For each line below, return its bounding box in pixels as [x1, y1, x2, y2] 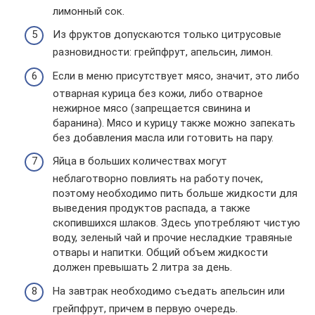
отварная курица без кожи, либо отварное [53, 86, 263, 100]
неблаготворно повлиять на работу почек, [53, 172, 263, 185]
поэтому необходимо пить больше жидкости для [53, 187, 297, 200]
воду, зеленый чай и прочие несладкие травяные [53, 231, 292, 244]
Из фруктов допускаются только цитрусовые [53, 28, 281, 41]
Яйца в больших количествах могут [53, 155, 227, 167]
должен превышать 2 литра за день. [53, 261, 232, 274]
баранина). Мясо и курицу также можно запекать [53, 116, 295, 129]
